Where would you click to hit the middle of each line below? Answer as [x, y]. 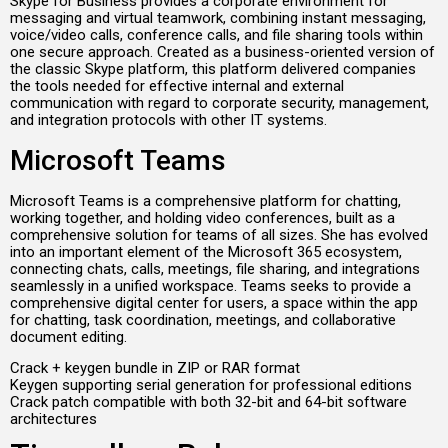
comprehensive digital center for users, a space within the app [214, 302]
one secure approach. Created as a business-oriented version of [222, 52]
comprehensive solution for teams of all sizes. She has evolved [219, 234]
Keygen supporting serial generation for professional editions [211, 384]
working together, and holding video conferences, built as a [202, 217]
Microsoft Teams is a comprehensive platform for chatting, [205, 200]
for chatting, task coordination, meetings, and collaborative [203, 319]
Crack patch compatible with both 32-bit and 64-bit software [208, 401]
